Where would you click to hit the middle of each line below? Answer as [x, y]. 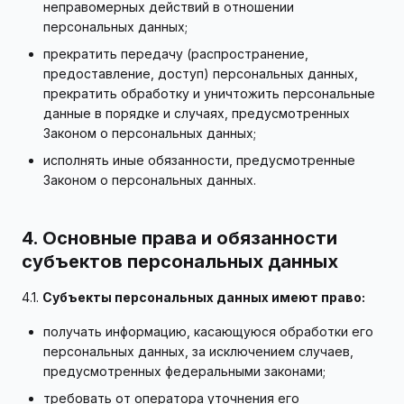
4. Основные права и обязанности [179, 238]
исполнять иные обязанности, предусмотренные [199, 160]
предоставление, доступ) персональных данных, [201, 73]
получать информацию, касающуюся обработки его [208, 331]
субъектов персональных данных [180, 262]
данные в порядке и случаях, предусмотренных [197, 113]
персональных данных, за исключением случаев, [198, 351]
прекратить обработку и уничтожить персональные [209, 93]
